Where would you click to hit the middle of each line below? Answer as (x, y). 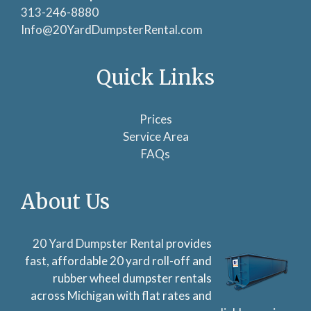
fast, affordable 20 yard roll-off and (118, 260)
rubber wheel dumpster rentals (132, 278)
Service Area (155, 136)
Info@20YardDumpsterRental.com (112, 29)
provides (188, 243)
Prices (155, 119)
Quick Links (155, 77)
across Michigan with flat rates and (121, 295)
